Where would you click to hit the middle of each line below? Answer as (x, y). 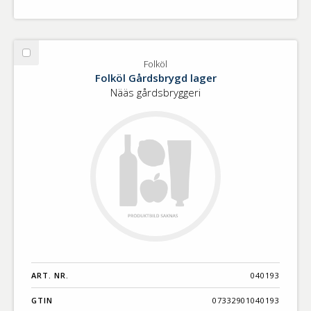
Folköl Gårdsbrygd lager (155, 77)
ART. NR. (50, 275)
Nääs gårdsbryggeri (155, 92)
